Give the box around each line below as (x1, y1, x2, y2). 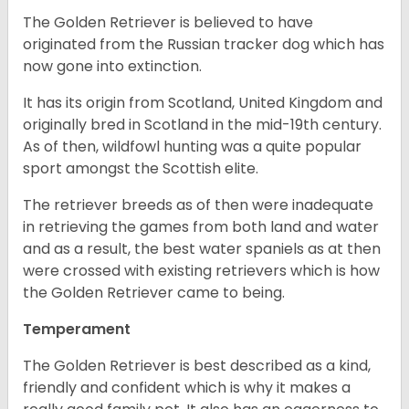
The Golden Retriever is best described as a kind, (23, 355, 371, 377)
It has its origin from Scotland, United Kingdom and (23, 92, 383, 114)
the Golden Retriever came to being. (23, 282, 285, 304)
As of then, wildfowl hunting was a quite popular (23, 136, 362, 158)
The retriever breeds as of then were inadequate (23, 194, 373, 216)
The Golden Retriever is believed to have (23, 12, 313, 34)
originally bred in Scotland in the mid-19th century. (23, 114, 382, 136)
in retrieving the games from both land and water (23, 216, 379, 238)
